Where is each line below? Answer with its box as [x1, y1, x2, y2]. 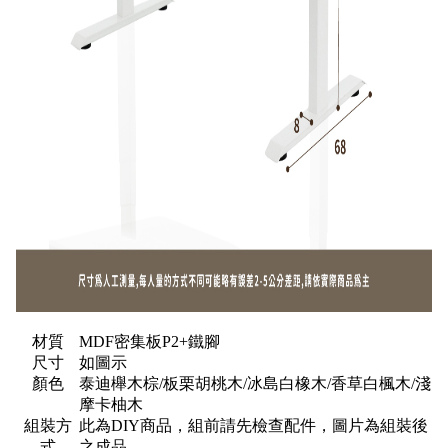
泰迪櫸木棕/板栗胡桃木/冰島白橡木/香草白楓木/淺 [79, 375, 431, 393]
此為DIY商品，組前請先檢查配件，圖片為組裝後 [79, 417, 428, 435]
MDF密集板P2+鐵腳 [79, 333, 220, 351]
